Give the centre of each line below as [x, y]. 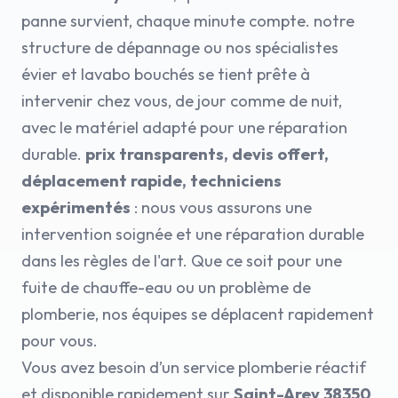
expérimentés [76, 207]
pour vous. [60, 341]
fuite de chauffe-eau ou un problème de [166, 287]
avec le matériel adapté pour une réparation [184, 127]
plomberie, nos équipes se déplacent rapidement [198, 314]
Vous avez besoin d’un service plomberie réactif [194, 367]
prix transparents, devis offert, [207, 154]
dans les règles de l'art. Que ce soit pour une [182, 261]
